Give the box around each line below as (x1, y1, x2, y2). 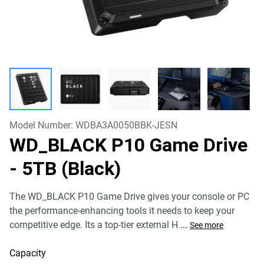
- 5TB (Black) (9, 157, 121, 180)
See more (190, 220, 223, 230)
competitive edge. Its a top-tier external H (9, 219, 178, 230)
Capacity (9, 247, 46, 259)
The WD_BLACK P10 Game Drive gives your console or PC (9, 191, 249, 202)
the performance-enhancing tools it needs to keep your (9, 205, 235, 216)
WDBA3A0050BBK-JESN (75, 120, 177, 131)
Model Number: (9, 120, 75, 131)
